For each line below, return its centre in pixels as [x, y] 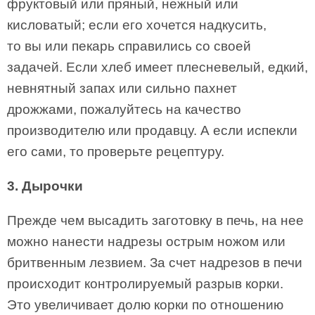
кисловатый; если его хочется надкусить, [137, 25]
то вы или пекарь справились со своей [129, 46]
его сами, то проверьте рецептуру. [116, 152]
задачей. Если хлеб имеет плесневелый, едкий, [157, 67]
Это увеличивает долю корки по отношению [145, 305]
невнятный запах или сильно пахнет [122, 88]
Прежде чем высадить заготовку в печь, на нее [155, 220]
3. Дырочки [45, 186]
